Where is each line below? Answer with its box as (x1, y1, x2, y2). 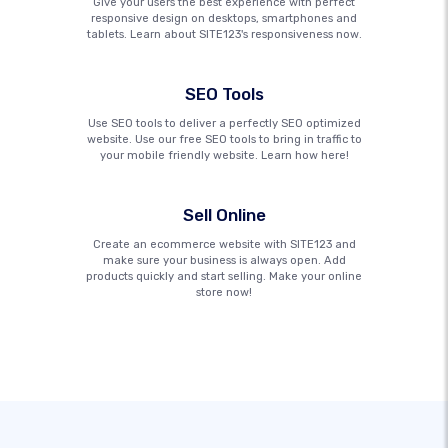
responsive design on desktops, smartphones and (91, 12, 357, 25)
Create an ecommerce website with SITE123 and (92, 238, 356, 251)
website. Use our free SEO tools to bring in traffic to (86, 133, 362, 146)
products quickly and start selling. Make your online (86, 270, 362, 283)
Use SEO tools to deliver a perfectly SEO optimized (87, 117, 361, 130)
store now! (196, 286, 252, 299)
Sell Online (182, 205, 266, 225)
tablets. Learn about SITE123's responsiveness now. (86, 28, 362, 41)
